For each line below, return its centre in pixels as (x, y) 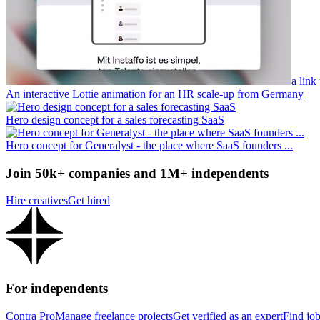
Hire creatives (37, 201)
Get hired (89, 201)
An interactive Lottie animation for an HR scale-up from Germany (155, 94)
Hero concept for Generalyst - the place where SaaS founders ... (149, 145)
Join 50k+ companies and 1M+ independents (137, 173)
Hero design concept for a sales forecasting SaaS (115, 119)
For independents (57, 289)
